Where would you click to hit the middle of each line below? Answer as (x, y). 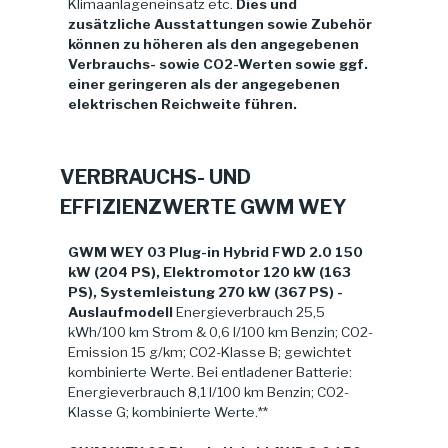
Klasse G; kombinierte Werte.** (168, 411)
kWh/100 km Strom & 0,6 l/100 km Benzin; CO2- (220, 331)
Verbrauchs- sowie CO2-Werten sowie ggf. (218, 64)
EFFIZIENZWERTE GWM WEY (203, 206)
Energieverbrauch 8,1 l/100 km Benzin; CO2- (208, 391)
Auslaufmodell (120, 311)
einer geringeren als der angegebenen (204, 84)
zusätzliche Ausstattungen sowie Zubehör (220, 24)
